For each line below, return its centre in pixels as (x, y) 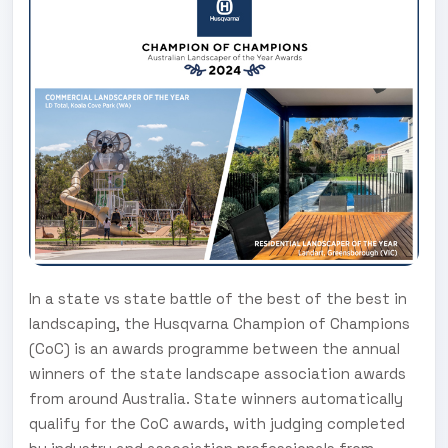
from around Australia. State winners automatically (216, 398)
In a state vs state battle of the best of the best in (218, 298)
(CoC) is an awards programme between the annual (214, 348)
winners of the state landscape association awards (217, 373)
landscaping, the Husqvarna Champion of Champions (219, 323)
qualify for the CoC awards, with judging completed (217, 423)
